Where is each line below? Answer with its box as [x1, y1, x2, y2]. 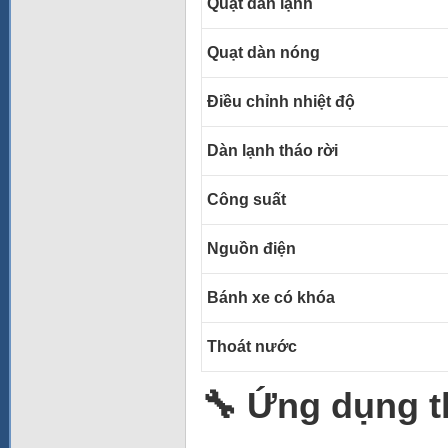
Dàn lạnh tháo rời [207, 142, 338, 159]
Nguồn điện [207, 240, 296, 257]
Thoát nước [207, 338, 297, 355]
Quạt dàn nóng [207, 44, 320, 61]
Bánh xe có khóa [207, 289, 335, 306]
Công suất [207, 191, 286, 208]
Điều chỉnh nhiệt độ [207, 93, 355, 110]
